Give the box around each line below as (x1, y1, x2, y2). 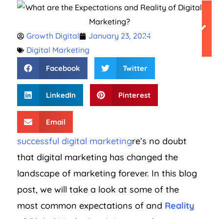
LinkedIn (45, 90, 76, 100)
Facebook (45, 64, 80, 73)
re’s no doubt (132, 135, 187, 147)
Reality (165, 200, 195, 212)
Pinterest (118, 90, 151, 100)
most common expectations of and (17, 200, 165, 212)
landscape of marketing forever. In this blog (17, 168, 197, 179)
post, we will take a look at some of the (17, 184, 179, 196)
